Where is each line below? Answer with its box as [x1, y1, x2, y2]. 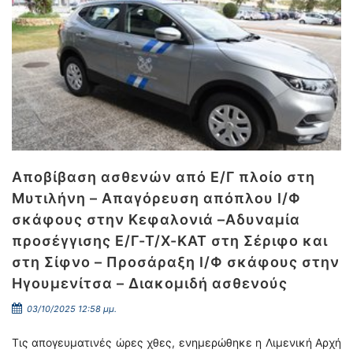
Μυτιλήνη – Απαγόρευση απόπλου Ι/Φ [12, 190, 301, 206]
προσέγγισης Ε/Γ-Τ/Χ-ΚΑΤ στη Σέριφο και [12, 232, 328, 249]
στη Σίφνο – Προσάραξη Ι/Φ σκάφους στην [12, 254, 340, 270]
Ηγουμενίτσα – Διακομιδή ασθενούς [12, 275, 288, 292]
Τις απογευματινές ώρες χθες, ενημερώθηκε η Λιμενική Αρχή [12, 336, 341, 349]
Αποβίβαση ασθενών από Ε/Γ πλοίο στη [12, 169, 315, 185]
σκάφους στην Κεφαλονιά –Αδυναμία [12, 211, 300, 228]
